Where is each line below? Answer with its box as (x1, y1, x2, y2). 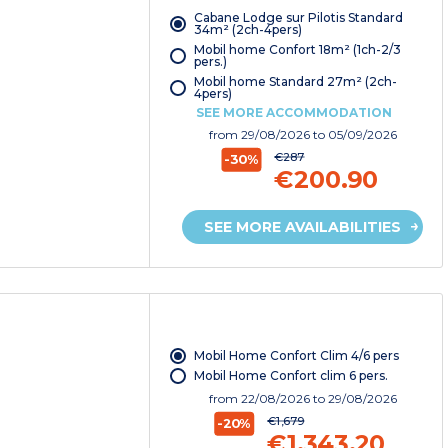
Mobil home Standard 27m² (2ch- (193, 74, 397, 90)
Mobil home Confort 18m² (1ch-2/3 (193, 42, 401, 58)
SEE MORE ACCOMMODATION (195, 105, 392, 121)
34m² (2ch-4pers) (193, 22, 302, 38)
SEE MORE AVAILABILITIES (204, 218, 402, 237)
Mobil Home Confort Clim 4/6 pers (193, 347, 399, 363)
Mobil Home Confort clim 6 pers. (193, 367, 388, 383)
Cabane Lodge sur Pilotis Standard (193, 10, 403, 26)
